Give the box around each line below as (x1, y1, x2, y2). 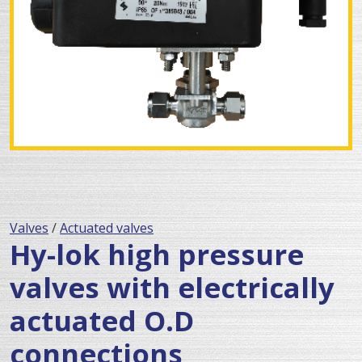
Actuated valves (60, 218, 154, 237)
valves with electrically (10, 267, 335, 306)
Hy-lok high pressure (10, 234, 304, 273)
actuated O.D (10, 301, 194, 339)
